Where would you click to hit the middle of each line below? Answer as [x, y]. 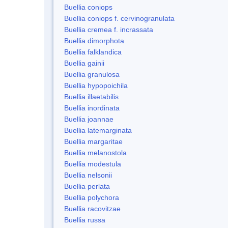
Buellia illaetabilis [91, 96]
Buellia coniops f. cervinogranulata [119, 18]
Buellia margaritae [93, 141]
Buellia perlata [87, 186]
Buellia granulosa [92, 74]
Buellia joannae [89, 119]
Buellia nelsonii [88, 175]
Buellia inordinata [92, 108]
